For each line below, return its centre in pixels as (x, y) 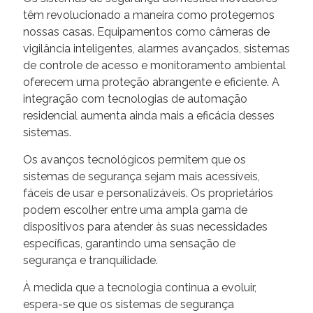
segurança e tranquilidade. (90, 261)
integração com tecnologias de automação (135, 99)
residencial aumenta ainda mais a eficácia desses (149, 116)
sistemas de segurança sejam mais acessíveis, (141, 177)
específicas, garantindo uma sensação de (129, 244)
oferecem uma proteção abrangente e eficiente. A (151, 82)
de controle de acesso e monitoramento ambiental (154, 66)
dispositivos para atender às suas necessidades (145, 227)
